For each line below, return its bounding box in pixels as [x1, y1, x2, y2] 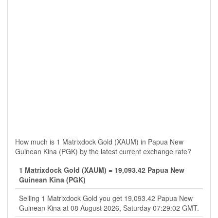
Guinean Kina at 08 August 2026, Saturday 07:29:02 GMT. [19, 203, 199, 213]
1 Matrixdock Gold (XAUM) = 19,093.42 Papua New [19, 165, 184, 175]
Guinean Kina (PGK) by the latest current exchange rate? [15, 146, 191, 156]
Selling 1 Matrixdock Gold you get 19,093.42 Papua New [19, 193, 193, 203]
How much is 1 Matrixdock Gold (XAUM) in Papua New [15, 137, 183, 146]
